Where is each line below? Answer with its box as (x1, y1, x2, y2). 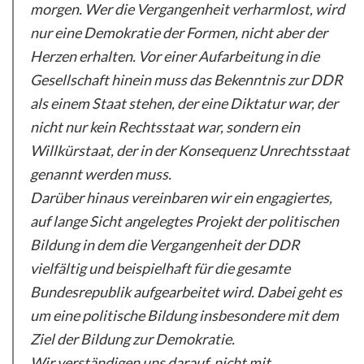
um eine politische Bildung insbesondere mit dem (30, 305, 339, 324)
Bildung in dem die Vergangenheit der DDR (30, 235, 300, 253)
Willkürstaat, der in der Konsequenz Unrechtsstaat (30, 141, 349, 159)
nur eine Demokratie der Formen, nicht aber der (30, 23, 327, 41)
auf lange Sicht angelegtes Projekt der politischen (30, 211, 339, 230)
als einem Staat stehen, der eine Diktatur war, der (30, 93, 338, 112)
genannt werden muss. (30, 164, 171, 183)
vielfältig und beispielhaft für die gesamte (30, 258, 290, 277)
